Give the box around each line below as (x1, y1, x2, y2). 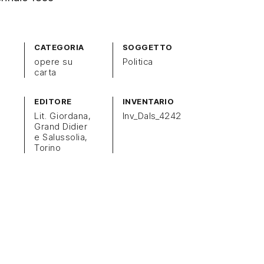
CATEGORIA (34, 42, 84, 52)
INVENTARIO (122, 97, 174, 106)
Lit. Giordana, (34, 110, 91, 121)
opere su (34, 56, 73, 67)
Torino (34, 142, 61, 153)
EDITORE (34, 97, 72, 106)
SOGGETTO (122, 42, 173, 52)
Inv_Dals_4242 (122, 110, 181, 121)
